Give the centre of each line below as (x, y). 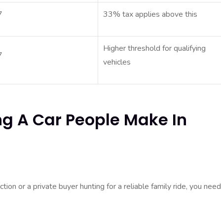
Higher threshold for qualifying (155, 48)
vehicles (117, 62)
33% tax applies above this (150, 14)
